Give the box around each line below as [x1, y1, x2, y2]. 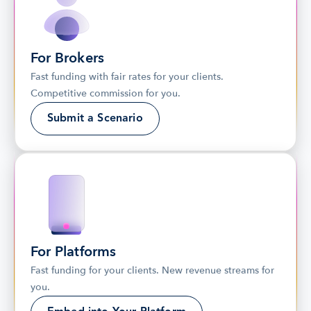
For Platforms [31, 242, 117, 261]
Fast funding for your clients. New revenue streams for [31, 264, 274, 277]
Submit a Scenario [47, 113, 143, 124]
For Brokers [31, 49, 105, 67]
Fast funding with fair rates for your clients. [31, 70, 224, 83]
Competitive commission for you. [31, 87, 180, 100]
